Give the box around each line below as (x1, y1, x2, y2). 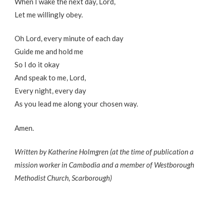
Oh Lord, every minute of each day (15, 34, 124, 43)
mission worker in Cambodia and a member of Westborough (15, 160, 194, 170)
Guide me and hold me (15, 47, 83, 56)
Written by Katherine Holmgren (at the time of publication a (15, 147, 194, 156)
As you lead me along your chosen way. (15, 99, 138, 108)
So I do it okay (15, 60, 60, 69)
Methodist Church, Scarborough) (15, 173, 112, 183)
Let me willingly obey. (15, 10, 83, 19)
